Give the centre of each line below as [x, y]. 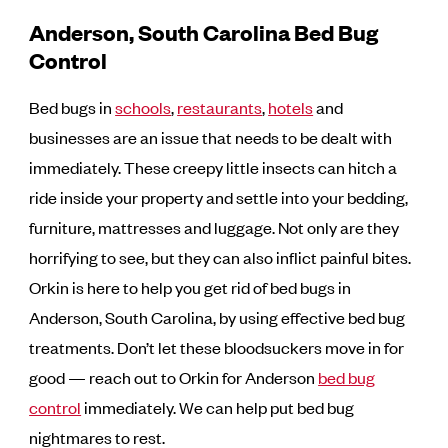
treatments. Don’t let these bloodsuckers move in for [217, 347]
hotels [291, 107]
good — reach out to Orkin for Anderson [174, 377]
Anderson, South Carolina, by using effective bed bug [217, 317]
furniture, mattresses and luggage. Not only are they [214, 227]
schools [143, 107]
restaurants [220, 107]
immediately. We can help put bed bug [218, 407]
